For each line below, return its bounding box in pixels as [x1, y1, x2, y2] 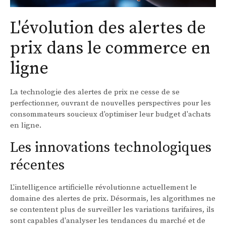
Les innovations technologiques [10, 138, 211, 156]
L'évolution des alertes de [10, 17, 206, 39]
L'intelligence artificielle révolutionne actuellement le [10, 182, 197, 192]
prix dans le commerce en [10, 37, 210, 59]
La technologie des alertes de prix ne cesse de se [10, 87, 180, 97]
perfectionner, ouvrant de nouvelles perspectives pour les [10, 98, 211, 108]
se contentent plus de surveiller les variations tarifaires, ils [10, 204, 214, 214]
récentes [10, 156, 65, 174]
